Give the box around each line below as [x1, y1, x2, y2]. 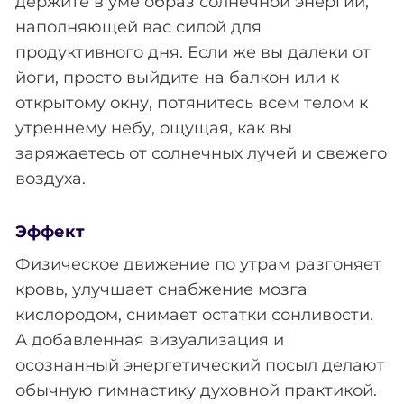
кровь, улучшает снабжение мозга [15, 279, 308, 299]
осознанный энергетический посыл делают [15, 354, 385, 375]
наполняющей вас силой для [15, 16, 262, 37]
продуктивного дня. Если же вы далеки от [15, 41, 371, 62]
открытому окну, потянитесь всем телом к [15, 92, 368, 113]
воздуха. [15, 168, 86, 188]
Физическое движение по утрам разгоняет [15, 253, 381, 274]
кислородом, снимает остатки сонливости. [15, 304, 373, 325]
